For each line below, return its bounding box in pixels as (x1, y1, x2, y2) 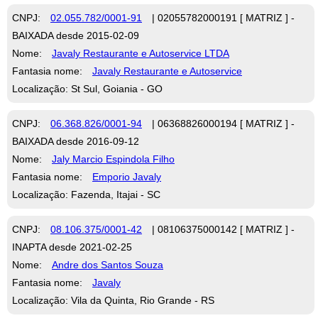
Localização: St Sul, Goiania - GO (12, 82, 163, 94)
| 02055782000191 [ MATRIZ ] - (149, 11, 295, 23)
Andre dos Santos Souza (52, 258, 163, 270)
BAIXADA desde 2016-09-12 (12, 135, 139, 147)
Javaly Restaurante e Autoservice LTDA (52, 47, 229, 59)
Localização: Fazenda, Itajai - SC (12, 188, 160, 200)
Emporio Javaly (92, 170, 161, 182)
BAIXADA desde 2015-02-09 (12, 29, 139, 41)
